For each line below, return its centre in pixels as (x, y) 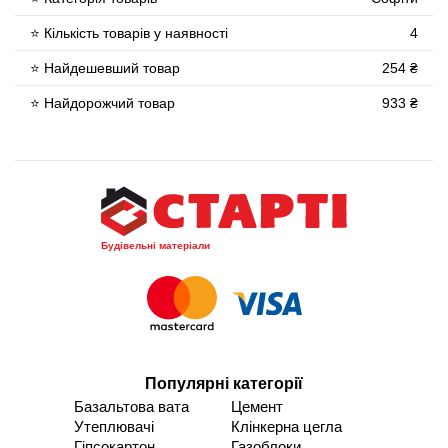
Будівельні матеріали (155, 246)
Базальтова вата (131, 406)
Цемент (257, 406)
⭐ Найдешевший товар (105, 67)
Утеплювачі (114, 426)
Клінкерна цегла (286, 426)
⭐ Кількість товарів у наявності (129, 32)
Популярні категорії (224, 383)
